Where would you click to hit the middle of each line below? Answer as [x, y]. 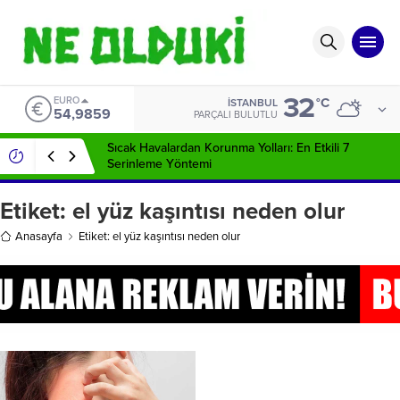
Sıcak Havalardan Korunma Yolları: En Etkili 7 [228, 147]
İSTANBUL [253, 102]
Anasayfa [39, 236]
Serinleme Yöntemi [159, 163]
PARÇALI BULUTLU [236, 114]
